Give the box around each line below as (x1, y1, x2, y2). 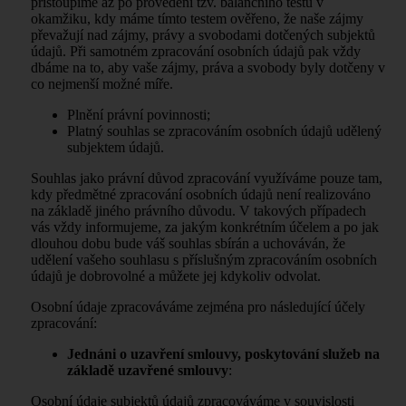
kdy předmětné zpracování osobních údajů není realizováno (31, 186, 371, 202)
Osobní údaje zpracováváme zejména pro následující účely (31, 298, 365, 314)
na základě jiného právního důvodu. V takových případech (31, 202, 366, 218)
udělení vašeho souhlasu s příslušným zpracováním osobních (31, 251, 377, 267)
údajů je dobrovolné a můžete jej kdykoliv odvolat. (31, 267, 321, 284)
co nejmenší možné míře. (31, 75, 173, 92)
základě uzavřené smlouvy (67, 362, 228, 378)
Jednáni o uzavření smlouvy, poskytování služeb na (67, 345, 380, 362)
